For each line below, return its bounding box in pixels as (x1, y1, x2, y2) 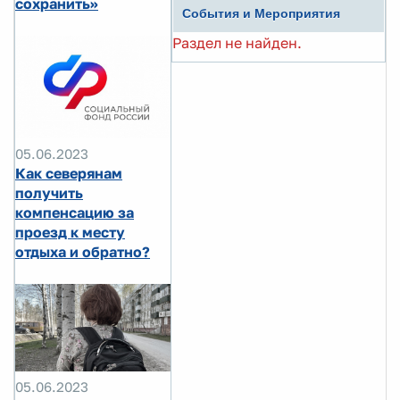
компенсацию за (15, 204, 134, 222)
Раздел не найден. (172, 34, 302, 52)
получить (15, 184, 83, 203)
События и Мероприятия (182, 6, 340, 21)
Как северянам (15, 164, 122, 183)
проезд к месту (15, 223, 125, 242)
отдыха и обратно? (15, 243, 150, 262)
